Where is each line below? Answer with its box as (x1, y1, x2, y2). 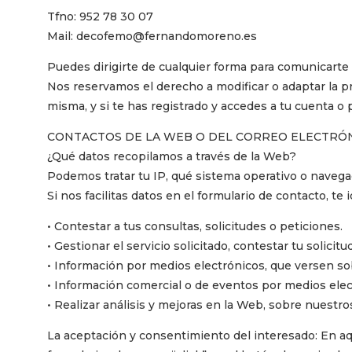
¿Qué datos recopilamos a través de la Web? (47, 148, 296, 163)
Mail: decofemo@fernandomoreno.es (47, 28, 257, 43)
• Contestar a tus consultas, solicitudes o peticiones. (47, 218, 343, 233)
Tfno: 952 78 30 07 (47, 9, 153, 24)
